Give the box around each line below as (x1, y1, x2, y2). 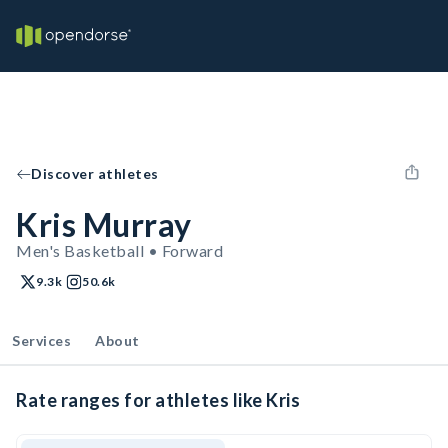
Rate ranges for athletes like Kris (16, 389, 300, 411)
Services (12, 332, 71, 349)
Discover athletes (31, 165, 159, 182)
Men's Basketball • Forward (16, 241, 223, 260)
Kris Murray (16, 205, 192, 244)
